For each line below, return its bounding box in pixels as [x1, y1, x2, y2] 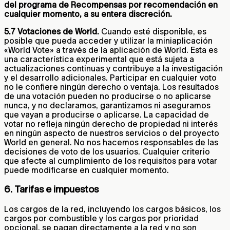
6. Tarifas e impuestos [4, 184, 99, 195]
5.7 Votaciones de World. [4, 26, 99, 36]
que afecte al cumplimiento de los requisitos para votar [4, 156, 217, 165]
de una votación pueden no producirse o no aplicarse [4, 91, 211, 101]
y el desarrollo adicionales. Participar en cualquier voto [4, 72, 217, 82]
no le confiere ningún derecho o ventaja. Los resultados [4, 82, 219, 91]
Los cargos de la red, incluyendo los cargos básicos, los [4, 204, 221, 214]
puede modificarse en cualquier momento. [4, 165, 169, 175]
